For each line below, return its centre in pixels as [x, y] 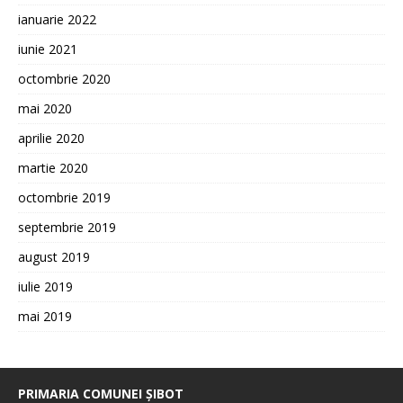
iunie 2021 [48, 49]
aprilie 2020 [51, 138]
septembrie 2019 [67, 227]
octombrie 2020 [64, 78]
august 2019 [54, 256]
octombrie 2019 [64, 197]
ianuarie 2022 [57, 19]
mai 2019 [45, 316]
